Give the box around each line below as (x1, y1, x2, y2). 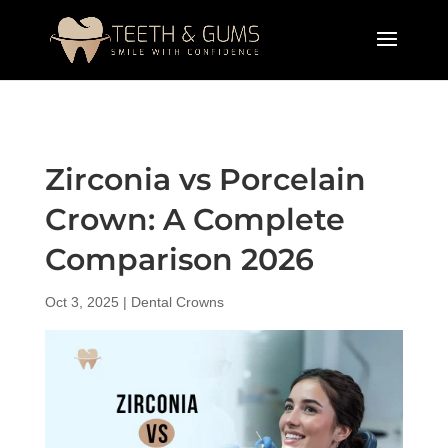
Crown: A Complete (44, 201, 345, 238)
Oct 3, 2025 (44, 294, 119, 310)
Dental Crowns (130, 294, 224, 310)
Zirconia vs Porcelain (44, 161, 366, 198)
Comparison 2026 (44, 241, 314, 278)
